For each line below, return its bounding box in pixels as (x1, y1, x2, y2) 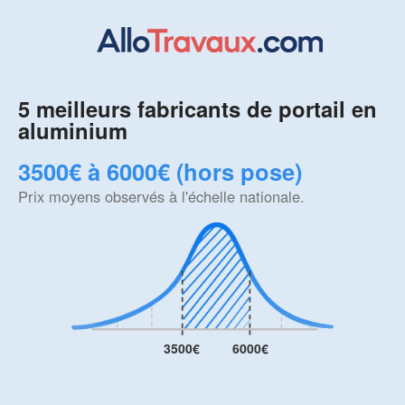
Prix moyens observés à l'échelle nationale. (18, 185, 305, 208)
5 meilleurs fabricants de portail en (18, 93, 377, 125)
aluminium (18, 115, 127, 146)
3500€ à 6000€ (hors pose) (18, 155, 302, 189)
